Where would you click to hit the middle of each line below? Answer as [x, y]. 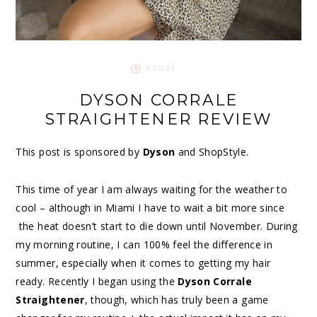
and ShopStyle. [212, 152]
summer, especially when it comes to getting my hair [143, 263]
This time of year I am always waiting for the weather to [152, 190]
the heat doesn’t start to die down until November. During [157, 226]
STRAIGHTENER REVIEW [158, 120]
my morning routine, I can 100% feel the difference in [144, 245]
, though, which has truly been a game [177, 300]
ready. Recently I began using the [97, 282]
